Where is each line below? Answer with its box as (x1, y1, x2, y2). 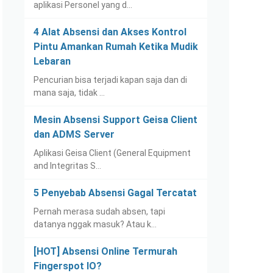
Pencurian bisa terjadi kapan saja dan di (34, 75, 187, 85)
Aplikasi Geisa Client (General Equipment (34, 148, 191, 158)
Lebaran (34, 55, 71, 67)
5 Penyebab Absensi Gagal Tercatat (34, 187, 197, 199)
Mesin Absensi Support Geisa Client (34, 114, 197, 126)
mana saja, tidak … (34, 88, 105, 97)
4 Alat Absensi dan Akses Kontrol (34, 26, 186, 38)
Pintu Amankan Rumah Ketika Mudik (34, 41, 198, 52)
